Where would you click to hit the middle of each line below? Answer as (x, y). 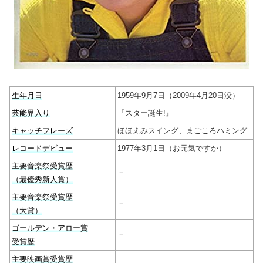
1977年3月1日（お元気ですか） (172, 149)
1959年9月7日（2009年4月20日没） (178, 96)
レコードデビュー (42, 149)
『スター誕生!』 (145, 113)
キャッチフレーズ (42, 131)
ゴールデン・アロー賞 (50, 228)
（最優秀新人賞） (42, 180)
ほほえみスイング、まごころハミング (182, 131)
